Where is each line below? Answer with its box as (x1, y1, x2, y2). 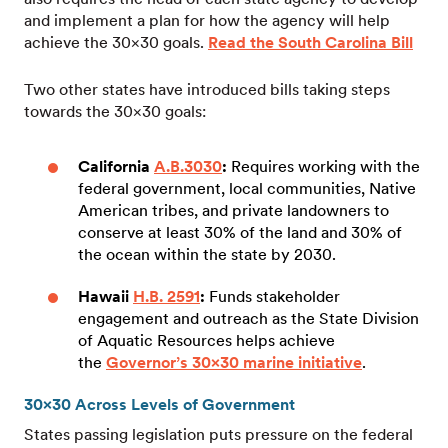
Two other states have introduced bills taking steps (24, 80, 390, 99)
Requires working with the (227, 157, 420, 176)
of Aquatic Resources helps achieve (78, 331, 335, 350)
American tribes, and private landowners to (78, 201, 389, 220)
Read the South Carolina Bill (208, 33, 413, 52)
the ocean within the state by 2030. (78, 245, 336, 264)
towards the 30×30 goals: (24, 102, 206, 121)
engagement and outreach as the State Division (78, 309, 419, 328)
